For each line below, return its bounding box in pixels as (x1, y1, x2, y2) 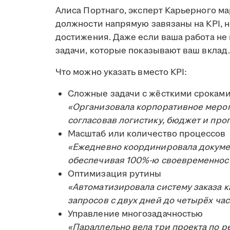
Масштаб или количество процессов (68, 127, 226, 140)
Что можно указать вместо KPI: (55, 66, 187, 79)
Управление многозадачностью (68, 207, 203, 220)
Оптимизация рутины (68, 167, 162, 180)
